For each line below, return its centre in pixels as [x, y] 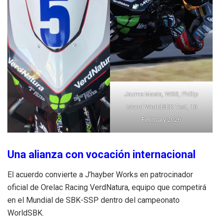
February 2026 [161, 119]
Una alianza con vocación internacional [101, 154]
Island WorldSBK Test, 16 [161, 107]
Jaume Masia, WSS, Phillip [161, 94]
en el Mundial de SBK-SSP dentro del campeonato [94, 200]
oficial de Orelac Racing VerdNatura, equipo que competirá [107, 187]
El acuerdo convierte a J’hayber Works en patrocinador [100, 174]
